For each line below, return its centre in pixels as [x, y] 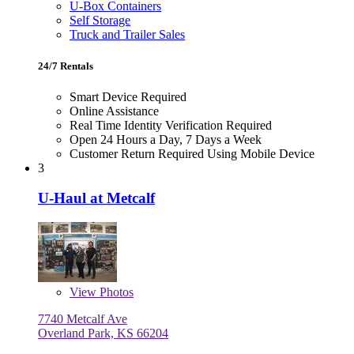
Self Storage [100, 21]
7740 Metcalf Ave [83, 319]
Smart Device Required [128, 96]
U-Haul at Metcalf [96, 198]
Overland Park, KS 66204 [103, 333]
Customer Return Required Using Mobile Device [192, 153]
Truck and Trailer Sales [127, 35]
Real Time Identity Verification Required [171, 125]
